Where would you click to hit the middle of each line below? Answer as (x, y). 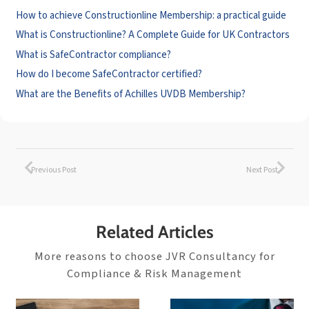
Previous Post (54, 170)
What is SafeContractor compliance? (93, 54)
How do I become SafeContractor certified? (109, 74)
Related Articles (154, 232)
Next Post (262, 170)
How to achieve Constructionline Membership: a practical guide (151, 15)
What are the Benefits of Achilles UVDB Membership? (130, 94)
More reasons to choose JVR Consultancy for (154, 257)
